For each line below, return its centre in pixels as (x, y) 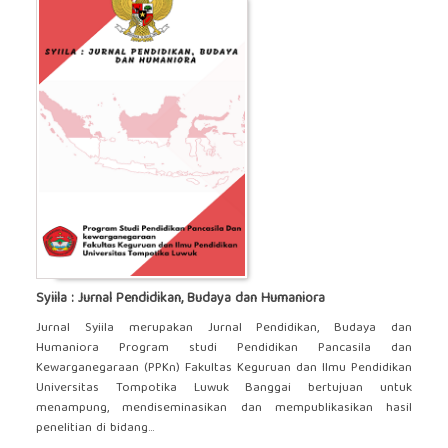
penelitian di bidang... (94, 428)
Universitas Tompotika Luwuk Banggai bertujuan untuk (224, 388)
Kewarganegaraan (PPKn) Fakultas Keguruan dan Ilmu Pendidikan (224, 368)
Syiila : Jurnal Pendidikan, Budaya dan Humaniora (180, 298)
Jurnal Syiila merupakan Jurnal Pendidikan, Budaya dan (224, 328)
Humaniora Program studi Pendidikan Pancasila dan (224, 348)
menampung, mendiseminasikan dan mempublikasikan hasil (224, 408)
